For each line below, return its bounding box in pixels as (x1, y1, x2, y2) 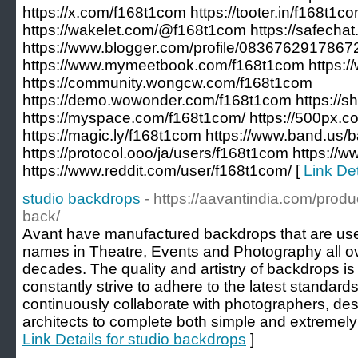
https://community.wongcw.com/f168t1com (22, 74, 312, 91)
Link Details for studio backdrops (22, 331, 246, 348)
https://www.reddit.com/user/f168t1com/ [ (22, 162, 304, 179)
